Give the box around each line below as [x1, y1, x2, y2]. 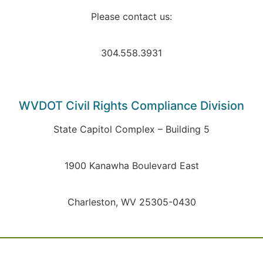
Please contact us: [91, 10, 172, 22]
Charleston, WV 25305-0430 [67, 195, 196, 208]
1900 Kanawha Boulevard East [64, 159, 199, 171]
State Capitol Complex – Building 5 [53, 123, 210, 135]
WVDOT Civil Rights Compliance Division [19, 98, 244, 113]
